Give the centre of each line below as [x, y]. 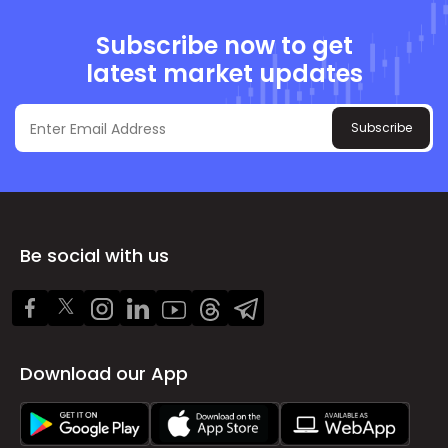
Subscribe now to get [224, 46]
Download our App [104, 374]
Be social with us [94, 256]
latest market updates [224, 74]
